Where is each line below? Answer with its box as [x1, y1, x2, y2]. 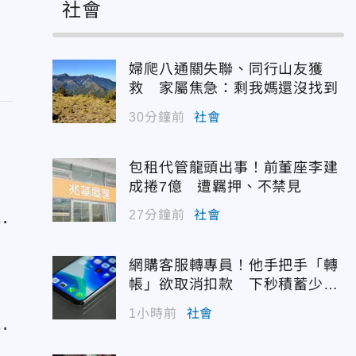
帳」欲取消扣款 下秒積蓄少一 [129, 277, 339, 292]
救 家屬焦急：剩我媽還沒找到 [129, 80, 339, 96]
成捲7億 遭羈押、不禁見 [129, 178, 302, 195]
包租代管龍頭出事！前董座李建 [129, 159, 339, 176]
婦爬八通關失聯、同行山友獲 [129, 61, 323, 77]
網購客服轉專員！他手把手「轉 [129, 257, 339, 273]
